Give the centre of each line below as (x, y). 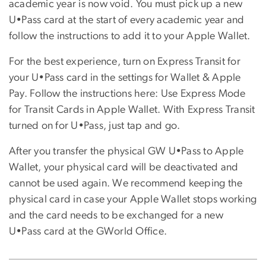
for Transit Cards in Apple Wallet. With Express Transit (132, 110)
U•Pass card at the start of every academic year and (127, 20)
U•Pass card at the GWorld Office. (89, 231)
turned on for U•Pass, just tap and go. (95, 126)
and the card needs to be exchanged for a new (116, 215)
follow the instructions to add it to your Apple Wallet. (131, 36)
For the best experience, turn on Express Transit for (125, 61)
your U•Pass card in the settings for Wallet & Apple (125, 77)
